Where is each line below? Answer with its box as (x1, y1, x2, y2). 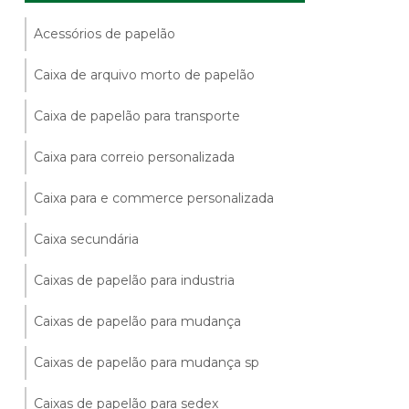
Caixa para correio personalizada (34, 148, 236, 165)
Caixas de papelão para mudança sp (34, 353, 260, 371)
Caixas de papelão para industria (34, 271, 236, 288)
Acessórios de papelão (34, 25, 176, 42)
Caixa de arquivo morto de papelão (34, 66, 256, 83)
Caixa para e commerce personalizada (34, 189, 275, 206)
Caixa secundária (34, 230, 140, 247)
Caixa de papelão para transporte (34, 107, 241, 124)
